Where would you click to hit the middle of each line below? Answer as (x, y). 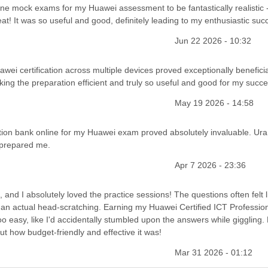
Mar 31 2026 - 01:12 (213, 253)
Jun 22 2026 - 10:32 (213, 40)
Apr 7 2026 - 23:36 (210, 165)
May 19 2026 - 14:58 (214, 103)
